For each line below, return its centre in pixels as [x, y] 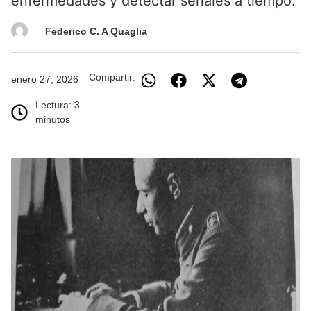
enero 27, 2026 [45, 79]
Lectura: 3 [58, 105]
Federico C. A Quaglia [96, 31]
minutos [53, 119]
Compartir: [112, 77]
